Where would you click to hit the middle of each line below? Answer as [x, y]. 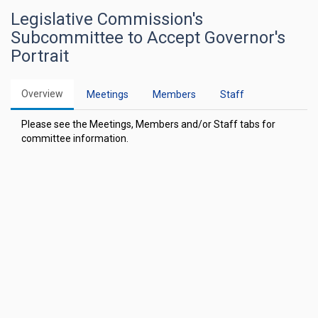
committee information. [75, 138]
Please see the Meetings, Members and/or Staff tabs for [148, 124]
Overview [42, 94]
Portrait [40, 56]
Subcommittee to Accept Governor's [148, 38]
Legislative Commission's [107, 19]
